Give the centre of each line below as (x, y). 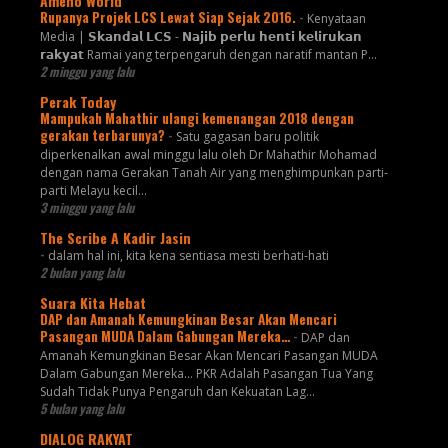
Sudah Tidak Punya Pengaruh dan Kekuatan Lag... (177, 391)
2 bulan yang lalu (81, 272)
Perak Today (77, 101)
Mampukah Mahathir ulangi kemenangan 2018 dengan (196, 117)
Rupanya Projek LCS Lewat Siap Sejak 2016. (169, 16)
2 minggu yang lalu (86, 71)
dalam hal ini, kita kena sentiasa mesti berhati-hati (188, 255)
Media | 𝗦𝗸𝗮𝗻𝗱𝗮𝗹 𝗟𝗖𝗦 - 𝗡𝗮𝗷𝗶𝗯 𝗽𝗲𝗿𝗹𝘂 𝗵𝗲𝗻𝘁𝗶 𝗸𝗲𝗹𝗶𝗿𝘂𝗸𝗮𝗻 (200, 36)
